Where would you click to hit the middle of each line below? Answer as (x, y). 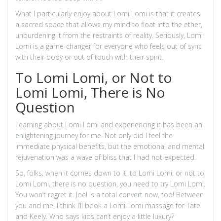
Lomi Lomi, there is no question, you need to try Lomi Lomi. (110, 184)
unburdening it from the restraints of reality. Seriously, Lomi (109, 35)
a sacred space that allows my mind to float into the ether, (109, 24)
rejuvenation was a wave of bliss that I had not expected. (106, 157)
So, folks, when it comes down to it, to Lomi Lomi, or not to (110, 173)
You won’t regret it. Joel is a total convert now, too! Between (110, 194)
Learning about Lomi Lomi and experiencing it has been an (109, 124)
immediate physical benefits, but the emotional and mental (110, 146)
